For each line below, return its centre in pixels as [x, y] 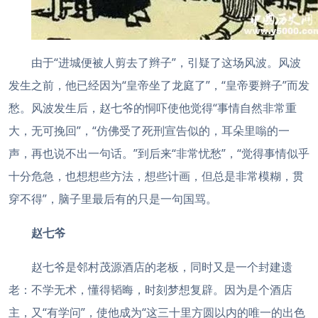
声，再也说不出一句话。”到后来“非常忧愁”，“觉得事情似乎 [159, 153]
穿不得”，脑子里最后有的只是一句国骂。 [113, 199]
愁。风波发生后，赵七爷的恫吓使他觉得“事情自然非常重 [153, 108]
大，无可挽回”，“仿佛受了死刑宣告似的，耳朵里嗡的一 [149, 131]
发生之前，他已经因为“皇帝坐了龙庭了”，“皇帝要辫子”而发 [159, 85]
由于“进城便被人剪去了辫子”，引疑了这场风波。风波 [166, 62]
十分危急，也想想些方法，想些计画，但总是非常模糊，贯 [156, 176]
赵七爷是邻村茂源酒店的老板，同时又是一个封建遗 [162, 267]
